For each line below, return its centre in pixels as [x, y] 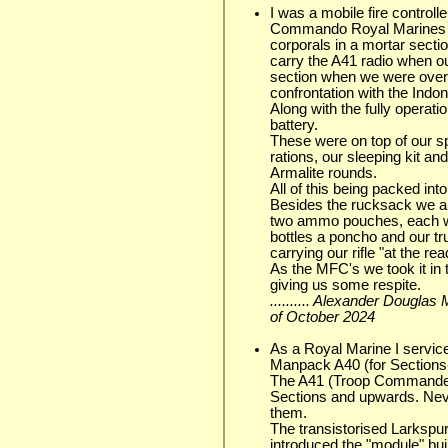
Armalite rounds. [323, 172]
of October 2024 [322, 316]
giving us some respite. [345, 284]
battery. [294, 124]
